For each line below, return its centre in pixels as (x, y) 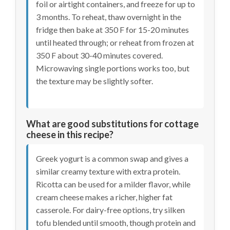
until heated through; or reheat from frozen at (115, 42)
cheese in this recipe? (70, 134)
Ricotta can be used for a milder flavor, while (113, 184)
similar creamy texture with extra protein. (108, 171)
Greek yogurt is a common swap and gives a (112, 158)
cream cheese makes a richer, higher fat (104, 197)
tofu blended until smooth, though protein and (116, 222)
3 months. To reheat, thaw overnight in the (109, 16)
